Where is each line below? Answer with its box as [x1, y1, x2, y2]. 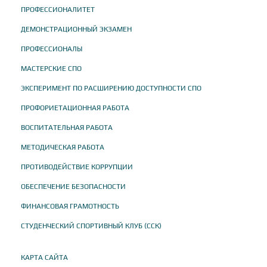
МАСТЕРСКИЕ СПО [21, 64, 82, 73]
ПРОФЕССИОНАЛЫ [21, 45, 82, 54]
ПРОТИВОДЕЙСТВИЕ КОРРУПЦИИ [21, 163, 133, 172]
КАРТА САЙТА [21, 253, 68, 262]
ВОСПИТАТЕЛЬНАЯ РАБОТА [21, 123, 113, 132]
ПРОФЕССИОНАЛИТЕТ [21, 5, 95, 14]
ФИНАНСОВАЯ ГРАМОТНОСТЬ [21, 202, 119, 211]
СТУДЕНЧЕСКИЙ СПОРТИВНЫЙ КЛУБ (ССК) [21, 222, 162, 231]
